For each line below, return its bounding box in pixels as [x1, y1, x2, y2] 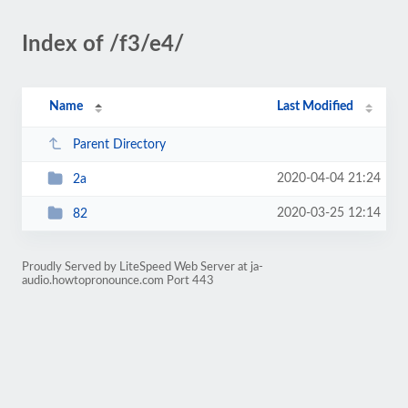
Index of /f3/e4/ [22, 34, 184, 56]
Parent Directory [72, 138, 166, 151]
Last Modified [277, 100, 354, 113]
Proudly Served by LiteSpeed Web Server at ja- [22, 261, 263, 272]
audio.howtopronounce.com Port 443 [22, 275, 214, 286]
